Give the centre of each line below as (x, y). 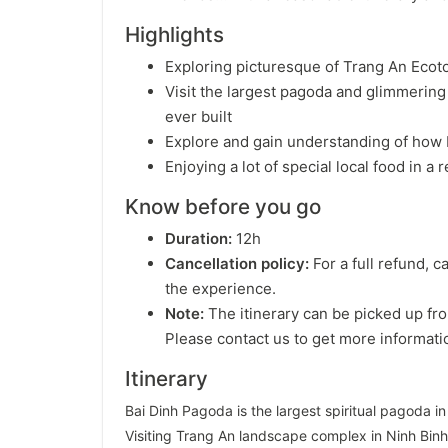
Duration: (198, 238)
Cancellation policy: (239, 263)
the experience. (220, 288)
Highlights (174, 34)
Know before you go (223, 206)
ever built (198, 116)
